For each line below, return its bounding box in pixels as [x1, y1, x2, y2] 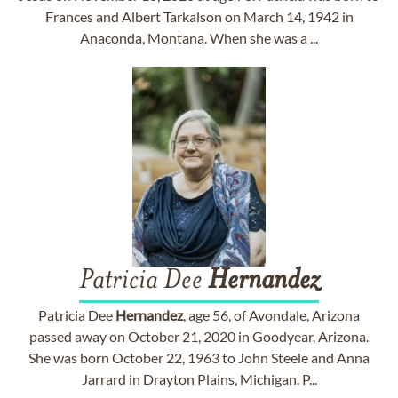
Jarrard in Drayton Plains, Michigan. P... [81, 370, 317, 387]
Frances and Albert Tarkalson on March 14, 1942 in [44, 8, 354, 25]
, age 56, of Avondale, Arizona [183, 306, 360, 323]
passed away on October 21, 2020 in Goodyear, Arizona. [29, 328, 369, 345]
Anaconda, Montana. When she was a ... [80, 29, 318, 46]
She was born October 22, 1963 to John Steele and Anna [28, 349, 370, 366]
